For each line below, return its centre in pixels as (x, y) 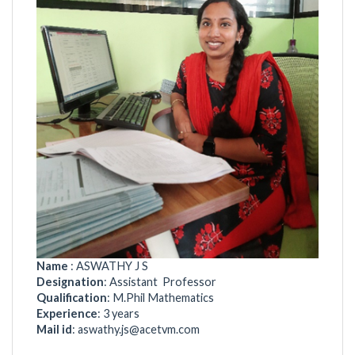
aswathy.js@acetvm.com (139, 329)
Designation (70, 281)
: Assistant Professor (160, 281)
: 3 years (118, 313)
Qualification (72, 297)
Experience (67, 313)
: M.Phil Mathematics (188, 297)
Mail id (54, 329)
